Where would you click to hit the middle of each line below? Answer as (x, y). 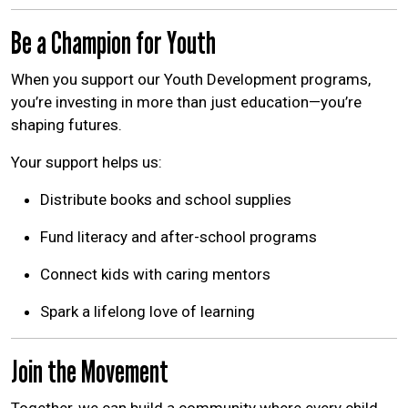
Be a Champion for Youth (113, 42)
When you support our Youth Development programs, (191, 79)
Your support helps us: (87, 162)
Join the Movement (90, 371)
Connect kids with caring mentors (155, 274)
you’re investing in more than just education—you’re (186, 102)
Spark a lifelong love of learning (148, 311)
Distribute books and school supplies (166, 199)
